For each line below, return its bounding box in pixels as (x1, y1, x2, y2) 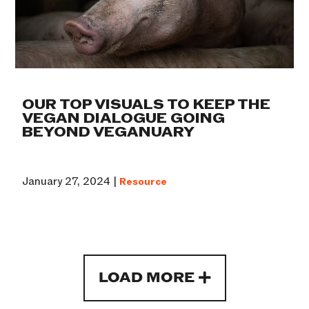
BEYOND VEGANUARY (22, 123, 195, 142)
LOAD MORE (98, 269, 195, 288)
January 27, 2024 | (22, 174, 120, 190)
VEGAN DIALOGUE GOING (22, 110, 226, 128)
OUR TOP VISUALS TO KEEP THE (22, 96, 271, 114)
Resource (119, 175, 168, 189)
